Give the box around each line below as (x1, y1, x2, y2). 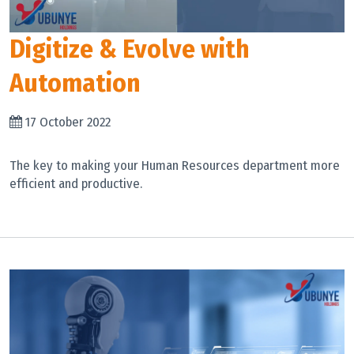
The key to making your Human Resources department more (9, 157, 340, 173)
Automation (9, 67, 141, 99)
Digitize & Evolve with (9, 33, 250, 65)
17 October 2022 (25, 114, 111, 130)
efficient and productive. (9, 175, 142, 191)
